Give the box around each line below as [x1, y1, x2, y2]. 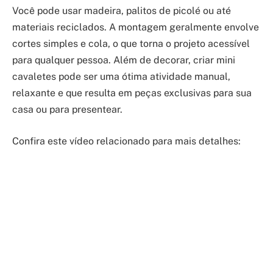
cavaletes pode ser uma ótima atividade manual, [12, 71, 230, 83]
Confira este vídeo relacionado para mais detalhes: [12, 135, 241, 147]
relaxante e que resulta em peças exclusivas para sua [12, 87, 252, 99]
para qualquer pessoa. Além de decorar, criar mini [12, 54, 235, 66]
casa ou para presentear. [12, 104, 122, 116]
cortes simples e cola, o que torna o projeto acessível [12, 38, 250, 50]
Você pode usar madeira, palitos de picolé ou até [12, 5, 231, 17]
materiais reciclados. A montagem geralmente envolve [12, 21, 259, 34]
